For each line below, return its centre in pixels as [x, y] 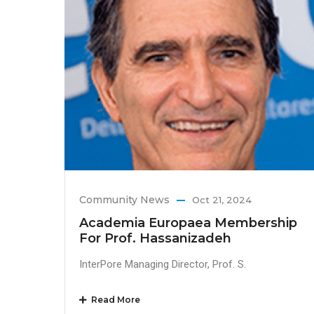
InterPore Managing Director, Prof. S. [163, 265]
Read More [114, 300]
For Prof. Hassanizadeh [155, 239]
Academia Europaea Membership [188, 223]
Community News [124, 200]
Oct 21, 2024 [222, 200]
